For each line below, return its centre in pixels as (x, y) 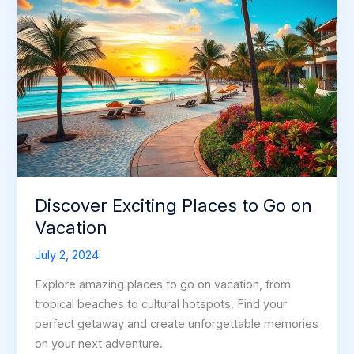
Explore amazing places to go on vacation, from (163, 285)
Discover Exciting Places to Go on (174, 205)
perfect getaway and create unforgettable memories (177, 324)
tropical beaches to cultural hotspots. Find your (161, 305)
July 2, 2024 (67, 255)
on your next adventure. (99, 344)
